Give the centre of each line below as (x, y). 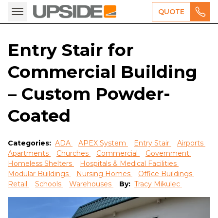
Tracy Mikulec (158, 184)
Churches (73, 153)
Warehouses (91, 184)
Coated (39, 116)
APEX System (103, 143)
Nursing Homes (104, 174)
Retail (18, 184)
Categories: (30, 143)
